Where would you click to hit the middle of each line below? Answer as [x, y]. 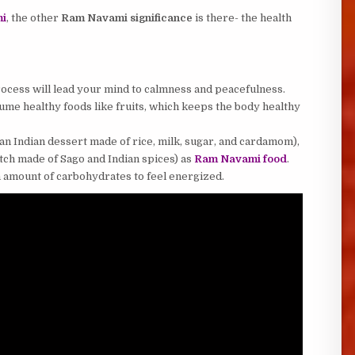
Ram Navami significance [126, 18]
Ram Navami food [240, 159]
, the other [33, 18]
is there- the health [242, 18]
